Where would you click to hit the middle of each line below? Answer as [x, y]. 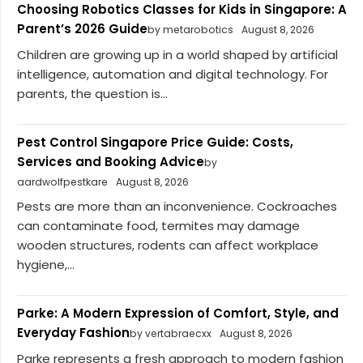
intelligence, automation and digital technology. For [173, 74]
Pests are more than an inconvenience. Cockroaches [177, 207]
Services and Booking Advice [111, 161]
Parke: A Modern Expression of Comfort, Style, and [178, 314]
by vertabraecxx [171, 334]
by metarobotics [190, 30]
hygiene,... [46, 265]
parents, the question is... [92, 93]
